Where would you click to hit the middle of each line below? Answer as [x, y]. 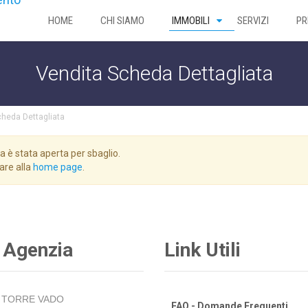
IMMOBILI [191, 21]
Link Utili [202, 250]
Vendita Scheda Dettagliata [154, 73]
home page [58, 167]
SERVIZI [253, 21]
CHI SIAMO [122, 21]
